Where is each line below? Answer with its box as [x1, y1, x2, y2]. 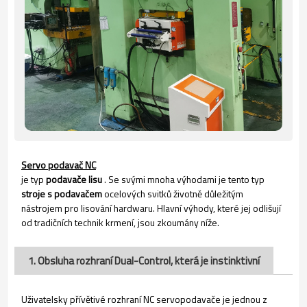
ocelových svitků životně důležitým [102, 186, 243, 201]
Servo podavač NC [21, 157, 96, 172]
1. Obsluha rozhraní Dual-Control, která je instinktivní [28, 252, 260, 269]
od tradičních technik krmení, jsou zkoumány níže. [21, 214, 219, 230]
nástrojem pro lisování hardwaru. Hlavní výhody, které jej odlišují [21, 200, 281, 215]
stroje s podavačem [21, 186, 102, 201]
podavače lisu [46, 171, 102, 186]
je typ [21, 171, 46, 186]
